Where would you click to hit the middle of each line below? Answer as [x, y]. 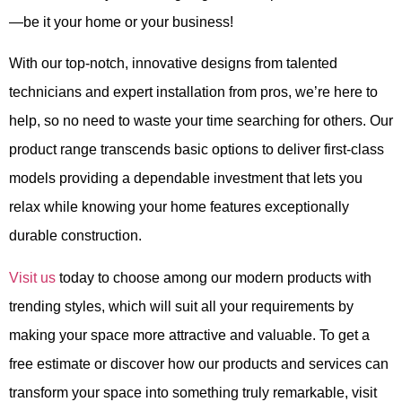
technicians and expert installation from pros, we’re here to [193, 92]
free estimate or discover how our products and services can [199, 363]
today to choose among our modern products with [214, 277]
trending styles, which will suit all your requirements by [181, 306]
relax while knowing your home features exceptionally [179, 207]
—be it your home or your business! [121, 22]
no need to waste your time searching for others [211, 121]
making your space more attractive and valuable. [164, 335]
